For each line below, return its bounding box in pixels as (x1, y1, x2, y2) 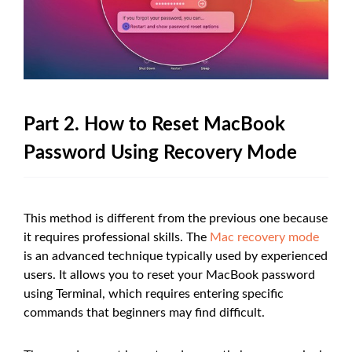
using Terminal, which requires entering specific (24, 287, 284, 300)
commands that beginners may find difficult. (24, 306, 265, 319)
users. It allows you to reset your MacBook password (24, 268, 315, 281)
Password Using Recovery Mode (24, 143, 297, 163)
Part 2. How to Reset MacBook (24, 115, 285, 134)
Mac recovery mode (210, 230, 319, 244)
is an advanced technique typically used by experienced (24, 249, 328, 262)
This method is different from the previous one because (24, 211, 328, 225)
